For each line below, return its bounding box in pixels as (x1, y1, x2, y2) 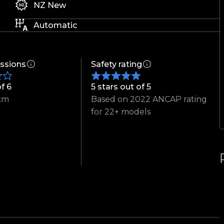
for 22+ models (91, 107, 151, 117)
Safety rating (91, 59, 142, 69)
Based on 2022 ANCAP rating (91, 94, 207, 104)
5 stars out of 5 (91, 82, 151, 92)
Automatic (33, 20, 77, 30)
